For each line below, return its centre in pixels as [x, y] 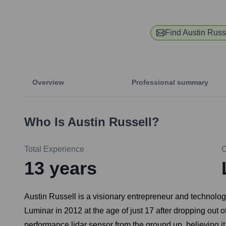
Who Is [46, 122]
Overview [48, 82]
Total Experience [54, 149]
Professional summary [170, 82]
